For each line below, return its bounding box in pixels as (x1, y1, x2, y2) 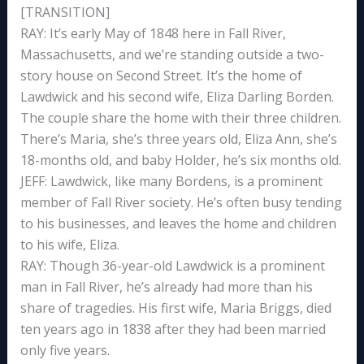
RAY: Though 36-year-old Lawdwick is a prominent (19, 256, 325, 275)
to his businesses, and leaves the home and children (19, 214, 336, 232)
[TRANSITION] (19, 2, 110, 21)
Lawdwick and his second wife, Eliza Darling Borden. (19, 87, 334, 106)
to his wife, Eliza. (19, 235, 119, 253)
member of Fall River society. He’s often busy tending (19, 193, 342, 211)
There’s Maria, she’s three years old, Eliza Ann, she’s (19, 129, 337, 148)
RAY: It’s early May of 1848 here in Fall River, (19, 24, 286, 42)
